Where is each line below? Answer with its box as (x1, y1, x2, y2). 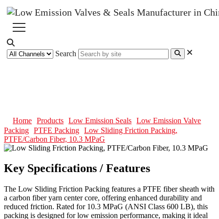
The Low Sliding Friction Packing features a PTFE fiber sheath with (4, 185, 215, 194)
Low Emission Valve (136, 116, 201, 125)
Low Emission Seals (68, 116, 132, 125)
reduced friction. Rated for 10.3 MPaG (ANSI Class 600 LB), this (4, 202, 208, 211)
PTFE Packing (34, 126, 80, 134)
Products (37, 116, 64, 125)
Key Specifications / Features (4, 162, 150, 175)
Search (55, 49, 76, 58)
